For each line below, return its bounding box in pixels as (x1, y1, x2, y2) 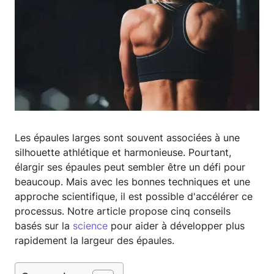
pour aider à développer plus (108, 220, 245, 232)
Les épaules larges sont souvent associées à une (15, 131, 240, 144)
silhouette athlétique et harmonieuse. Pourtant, (15, 146, 231, 159)
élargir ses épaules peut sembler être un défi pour (15, 161, 245, 174)
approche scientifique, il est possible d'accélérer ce (15, 190, 253, 203)
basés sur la (15, 220, 73, 232)
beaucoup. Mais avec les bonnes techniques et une (15, 176, 250, 188)
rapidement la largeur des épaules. (15, 234, 174, 247)
